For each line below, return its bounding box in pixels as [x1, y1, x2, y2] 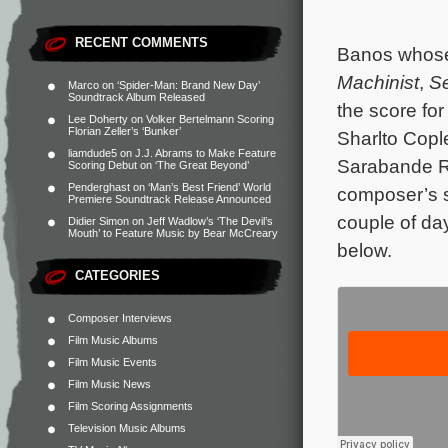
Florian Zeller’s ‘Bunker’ [68, 125, 181, 137]
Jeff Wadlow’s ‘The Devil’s [147, 215, 273, 227]
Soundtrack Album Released [68, 91, 205, 103]
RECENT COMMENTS [75, 35, 208, 50]
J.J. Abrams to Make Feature [135, 147, 276, 159]
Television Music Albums [68, 422, 186, 434]
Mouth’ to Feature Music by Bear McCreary [68, 227, 278, 239]
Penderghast [68, 181, 130, 193]
